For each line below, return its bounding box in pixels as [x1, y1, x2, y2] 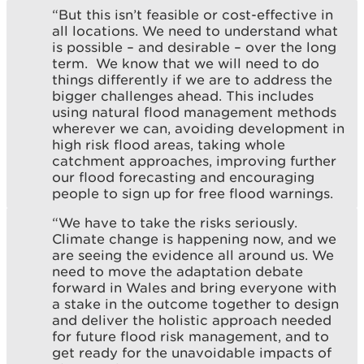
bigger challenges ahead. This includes [52, 88, 314, 105]
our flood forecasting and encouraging [52, 169, 314, 186]
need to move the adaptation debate [52, 263, 303, 280]
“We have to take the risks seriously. [52, 214, 297, 232]
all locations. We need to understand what [52, 23, 338, 40]
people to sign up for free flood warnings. [52, 185, 341, 202]
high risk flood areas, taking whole [52, 136, 285, 154]
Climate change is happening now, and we [52, 231, 336, 248]
